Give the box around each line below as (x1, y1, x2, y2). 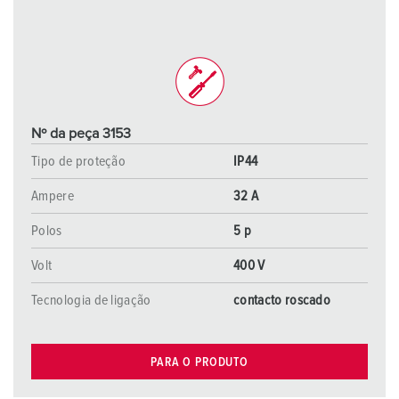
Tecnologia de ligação (31, 293, 151, 307)
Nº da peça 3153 (31, 126, 131, 141)
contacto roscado (233, 293, 331, 307)
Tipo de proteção (31, 154, 126, 168)
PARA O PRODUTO (151, 355, 248, 369)
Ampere (31, 189, 74, 203)
